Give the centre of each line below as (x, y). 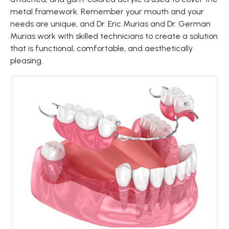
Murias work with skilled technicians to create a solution (114, 36)
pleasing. (27, 61)
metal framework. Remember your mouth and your (107, 12)
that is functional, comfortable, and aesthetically (101, 49)
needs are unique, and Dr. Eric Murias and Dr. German (110, 24)
